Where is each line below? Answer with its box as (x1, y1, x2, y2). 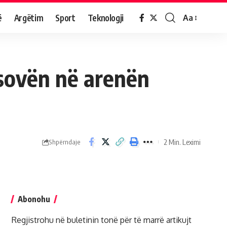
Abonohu (17, 194, 50, 204)
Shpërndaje (49, 137, 81, 146)
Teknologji (87, 12, 124, 23)
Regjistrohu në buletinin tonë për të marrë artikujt (11, 215, 192, 225)
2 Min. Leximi (164, 137, 201, 146)
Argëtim (14, 12, 44, 23)
